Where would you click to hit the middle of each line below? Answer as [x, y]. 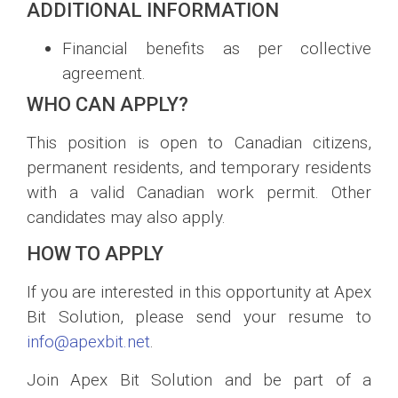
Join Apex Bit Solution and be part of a [199, 379]
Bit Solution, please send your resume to [199, 317]
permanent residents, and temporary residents [199, 167]
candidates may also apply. [126, 217]
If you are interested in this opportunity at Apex [199, 292]
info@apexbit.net [88, 342]
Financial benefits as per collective [217, 48]
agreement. [104, 73]
